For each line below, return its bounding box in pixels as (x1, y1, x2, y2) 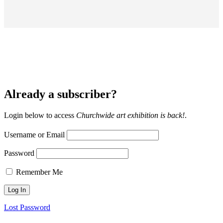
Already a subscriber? (4, 87, 117, 101)
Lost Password (4, 203, 50, 212)
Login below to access (4, 111, 76, 119)
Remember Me (16, 167, 63, 176)
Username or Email (4, 130, 65, 139)
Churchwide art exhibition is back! (76, 111, 185, 119)
